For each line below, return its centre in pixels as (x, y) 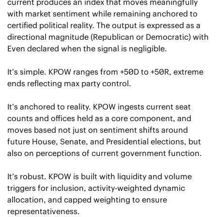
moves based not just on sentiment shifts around (98, 130)
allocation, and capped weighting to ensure (87, 199)
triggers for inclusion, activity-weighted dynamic (96, 188)
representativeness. (44, 211)
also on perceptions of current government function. (105, 153)
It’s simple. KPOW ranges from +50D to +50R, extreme (105, 71)
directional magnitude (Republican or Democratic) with (108, 37)
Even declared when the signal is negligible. (87, 48)
